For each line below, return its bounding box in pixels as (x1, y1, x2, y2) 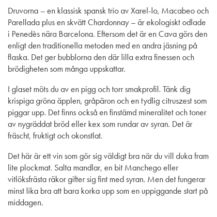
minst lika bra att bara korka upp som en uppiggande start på (8, 186, 208, 197)
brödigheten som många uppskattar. (8, 63, 125, 75)
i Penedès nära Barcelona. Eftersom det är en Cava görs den (8, 29, 207, 40)
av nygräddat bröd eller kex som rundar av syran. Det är (8, 119, 192, 130)
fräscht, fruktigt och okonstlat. (8, 130, 103, 141)
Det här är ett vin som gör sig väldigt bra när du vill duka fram (8, 151, 209, 162)
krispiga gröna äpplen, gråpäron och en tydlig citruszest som (8, 95, 207, 107)
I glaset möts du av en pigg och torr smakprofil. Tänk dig (8, 84, 190, 95)
